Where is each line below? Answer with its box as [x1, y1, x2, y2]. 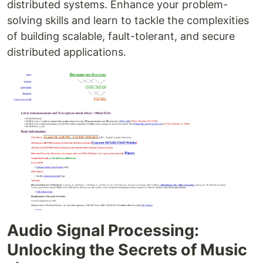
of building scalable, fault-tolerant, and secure [7, 29, 235, 42]
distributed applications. [7, 45, 126, 58]
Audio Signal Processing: [7, 221, 199, 241]
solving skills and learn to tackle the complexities [7, 14, 249, 26]
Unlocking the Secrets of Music [7, 240, 247, 260]
